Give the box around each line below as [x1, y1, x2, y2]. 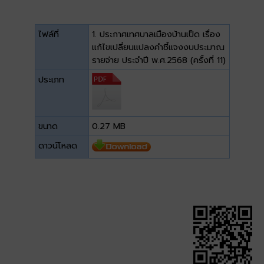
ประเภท [38, 72, 64, 86]
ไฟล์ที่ [38, 27, 59, 41]
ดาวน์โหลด [38, 138, 77, 152]
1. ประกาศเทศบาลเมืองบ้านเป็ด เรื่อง [91, 27, 220, 41]
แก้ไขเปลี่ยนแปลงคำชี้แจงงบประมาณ [91, 40, 225, 54]
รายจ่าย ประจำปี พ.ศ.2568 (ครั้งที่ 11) [91, 53, 226, 67]
